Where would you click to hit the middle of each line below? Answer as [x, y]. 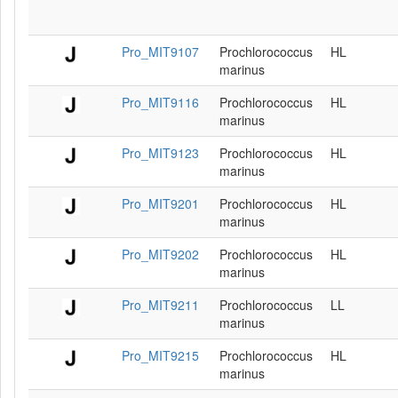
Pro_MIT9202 [160, 255]
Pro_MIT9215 [160, 356]
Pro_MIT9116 [160, 103]
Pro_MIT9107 [160, 52]
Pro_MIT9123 [160, 153]
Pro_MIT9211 [160, 305]
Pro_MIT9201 [160, 204]
